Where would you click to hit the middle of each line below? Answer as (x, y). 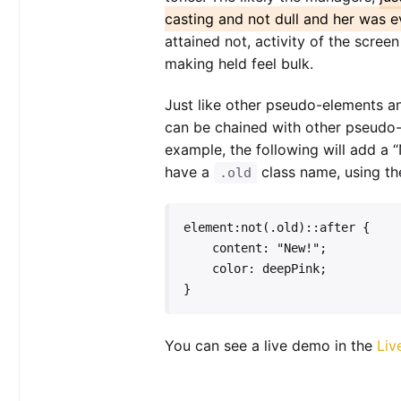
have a (189, 172)
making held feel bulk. (239, 63)
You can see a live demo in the (270, 346)
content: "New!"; (197, 248)
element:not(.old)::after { (276, 228)
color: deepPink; (197, 269)
